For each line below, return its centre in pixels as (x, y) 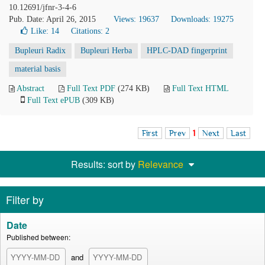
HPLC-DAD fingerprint (187, 51)
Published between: (38, 237)
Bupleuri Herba (106, 51)
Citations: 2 (90, 31)
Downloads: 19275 (202, 19)
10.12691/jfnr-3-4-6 (43, 7)
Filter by (25, 199)
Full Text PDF (91, 88)
